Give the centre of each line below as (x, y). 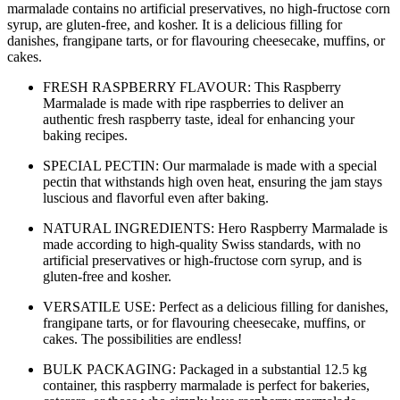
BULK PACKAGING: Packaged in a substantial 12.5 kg (205, 369)
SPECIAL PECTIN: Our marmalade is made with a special (210, 165)
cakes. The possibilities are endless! (142, 338)
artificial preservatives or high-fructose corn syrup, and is (202, 260)
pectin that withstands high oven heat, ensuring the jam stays (212, 181)
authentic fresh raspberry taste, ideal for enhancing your (199, 119)
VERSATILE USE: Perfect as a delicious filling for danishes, (216, 306)
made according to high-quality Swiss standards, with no (202, 244)
